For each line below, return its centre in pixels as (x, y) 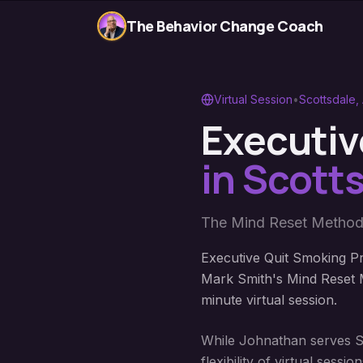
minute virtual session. (269, 300)
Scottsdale (327, 99)
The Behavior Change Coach (225, 26)
